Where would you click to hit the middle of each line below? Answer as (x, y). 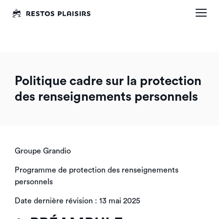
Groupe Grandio (43, 151)
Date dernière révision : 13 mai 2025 (77, 201)
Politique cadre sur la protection (108, 81)
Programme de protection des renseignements (97, 170)
